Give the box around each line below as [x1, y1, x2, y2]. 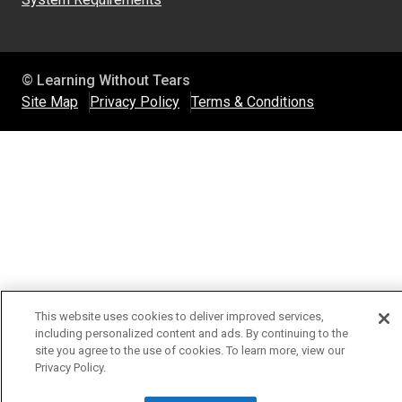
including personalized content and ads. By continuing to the [35, 327, 348, 340]
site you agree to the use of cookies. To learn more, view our [35, 344, 345, 357]
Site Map [22, 93, 78, 110]
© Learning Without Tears [22, 72, 190, 89]
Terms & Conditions [191, 93, 314, 110]
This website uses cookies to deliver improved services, [35, 310, 324, 323]
